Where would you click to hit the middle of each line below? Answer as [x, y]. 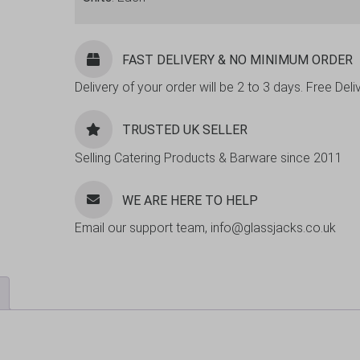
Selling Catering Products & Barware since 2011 [208, 157]
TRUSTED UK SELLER [184, 129]
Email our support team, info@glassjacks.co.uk [205, 227]
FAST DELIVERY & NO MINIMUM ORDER [237, 59]
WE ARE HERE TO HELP [190, 200]
